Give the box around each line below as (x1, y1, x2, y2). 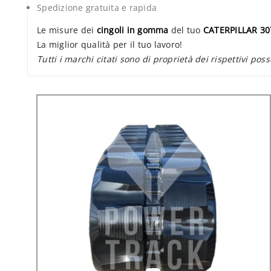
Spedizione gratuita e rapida (37, 2, 157, 14)
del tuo (168, 24, 203, 36)
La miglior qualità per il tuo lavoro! (37, 39, 183, 51)
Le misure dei (37, 24, 97, 36)
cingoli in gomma (96, 24, 169, 36)
